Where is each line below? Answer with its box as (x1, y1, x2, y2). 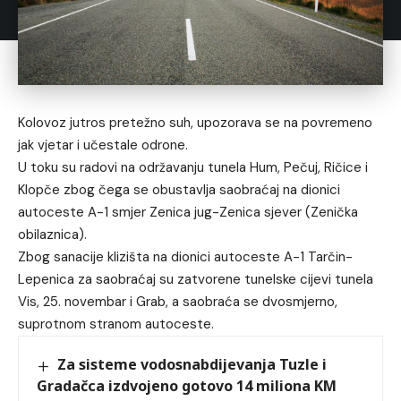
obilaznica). (18, 226, 87, 244)
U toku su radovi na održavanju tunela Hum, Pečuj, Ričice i (18, 158, 368, 177)
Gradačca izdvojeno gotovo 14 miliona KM (37, 375, 337, 396)
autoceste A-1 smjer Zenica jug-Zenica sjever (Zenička (18, 203, 358, 222)
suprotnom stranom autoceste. (18, 315, 214, 334)
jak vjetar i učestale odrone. (18, 136, 188, 155)
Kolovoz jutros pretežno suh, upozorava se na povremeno (18, 114, 372, 132)
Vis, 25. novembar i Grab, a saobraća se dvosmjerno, (18, 293, 337, 311)
